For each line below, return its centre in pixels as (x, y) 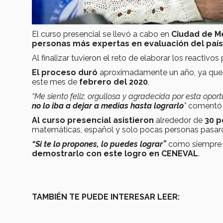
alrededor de (179, 120)
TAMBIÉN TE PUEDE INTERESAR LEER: (106, 197)
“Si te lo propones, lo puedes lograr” (99, 144)
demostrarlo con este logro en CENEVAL (115, 154)
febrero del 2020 (113, 82)
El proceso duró (65, 73)
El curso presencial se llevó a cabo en (102, 34)
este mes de (56, 82)
